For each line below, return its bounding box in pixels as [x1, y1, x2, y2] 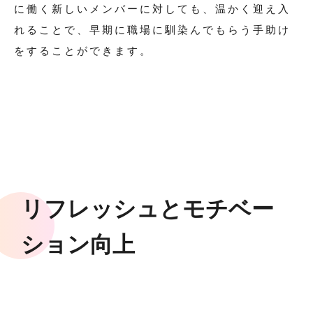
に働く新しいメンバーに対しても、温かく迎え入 [14, 1, 291, 15]
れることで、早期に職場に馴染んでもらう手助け [14, 22, 291, 36]
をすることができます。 [14, 43, 152, 57]
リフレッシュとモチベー [21, 194, 274, 221]
